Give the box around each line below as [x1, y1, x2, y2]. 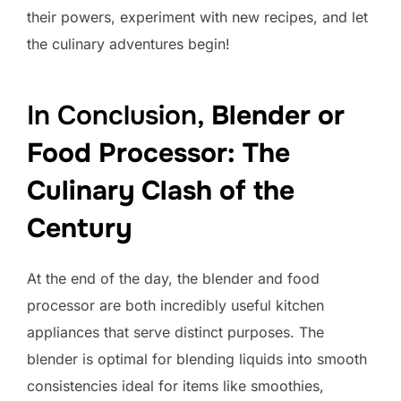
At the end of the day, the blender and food [27, 269, 320, 287]
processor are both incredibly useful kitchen [27, 295, 324, 314]
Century [27, 210, 132, 245]
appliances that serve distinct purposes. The [27, 322, 324, 341]
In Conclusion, [27, 98, 211, 132]
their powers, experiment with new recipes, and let [27, 8, 368, 27]
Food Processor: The [27, 135, 290, 170]
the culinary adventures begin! [27, 35, 230, 54]
